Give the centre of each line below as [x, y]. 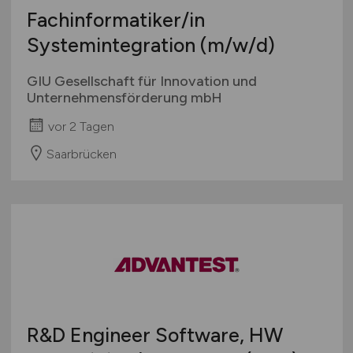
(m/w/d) [237, 45]
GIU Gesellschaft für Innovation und [141, 82]
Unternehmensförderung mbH [124, 98]
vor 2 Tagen [81, 126]
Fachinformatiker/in [115, 20]
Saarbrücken [81, 154]
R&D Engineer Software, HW [154, 335]
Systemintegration [113, 45]
